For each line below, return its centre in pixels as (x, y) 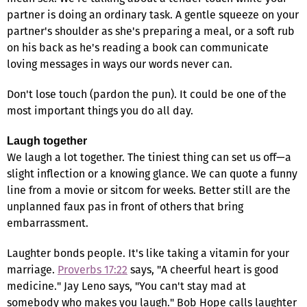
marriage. (32, 269)
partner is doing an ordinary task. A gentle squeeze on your (153, 14)
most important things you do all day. (100, 110)
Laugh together (47, 140)
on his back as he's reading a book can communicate (138, 47)
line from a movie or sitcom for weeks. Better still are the (149, 190)
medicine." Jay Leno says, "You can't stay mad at (126, 286)
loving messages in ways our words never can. (120, 64)
